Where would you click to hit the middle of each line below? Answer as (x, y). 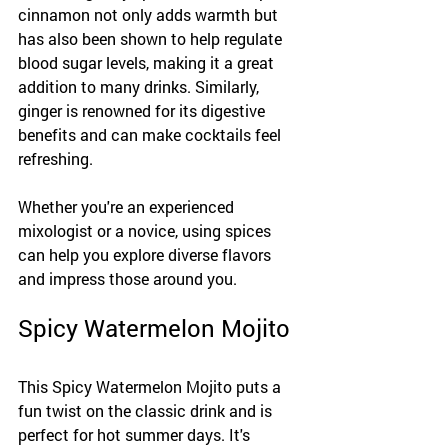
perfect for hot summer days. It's (136, 434)
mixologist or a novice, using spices (146, 230)
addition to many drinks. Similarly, (140, 86)
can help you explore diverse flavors (146, 254)
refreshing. (55, 158)
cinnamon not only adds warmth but (150, 14)
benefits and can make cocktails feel (151, 134)
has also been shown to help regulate (152, 38)
